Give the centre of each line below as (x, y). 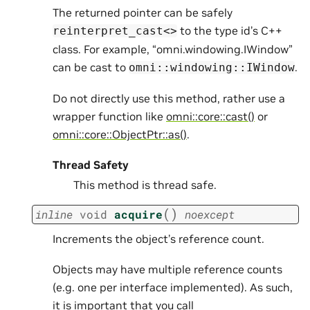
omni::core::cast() (210, 116)
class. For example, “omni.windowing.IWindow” (173, 49)
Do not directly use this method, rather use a (169, 98)
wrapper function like (109, 116)
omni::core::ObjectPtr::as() (120, 134)
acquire (138, 214)
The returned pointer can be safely (143, 12)
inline (54, 214)
